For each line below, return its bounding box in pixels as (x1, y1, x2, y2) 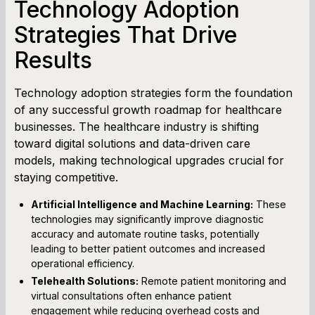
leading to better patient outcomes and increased (31, 242, 265, 255)
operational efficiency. (31, 257, 134, 269)
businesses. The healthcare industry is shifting (14, 119, 259, 134)
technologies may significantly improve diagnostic (31, 212, 264, 225)
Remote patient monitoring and (139, 274, 286, 287)
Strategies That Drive (14, 20, 237, 49)
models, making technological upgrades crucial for (14, 153, 284, 167)
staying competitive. (14, 169, 118, 184)
